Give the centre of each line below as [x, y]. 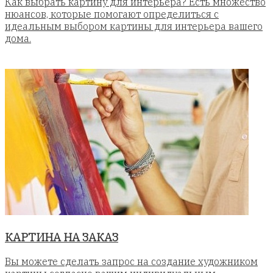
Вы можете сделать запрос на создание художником [131, 262]
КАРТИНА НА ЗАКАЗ [62, 237]
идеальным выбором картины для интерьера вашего [134, 26]
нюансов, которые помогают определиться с [112, 14]
